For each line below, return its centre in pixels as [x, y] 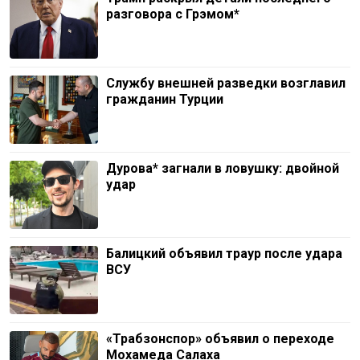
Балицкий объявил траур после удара [224, 253]
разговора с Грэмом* [173, 14]
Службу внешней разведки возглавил [226, 83]
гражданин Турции [165, 99]
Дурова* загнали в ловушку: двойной [223, 168]
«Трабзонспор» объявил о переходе [220, 338]
